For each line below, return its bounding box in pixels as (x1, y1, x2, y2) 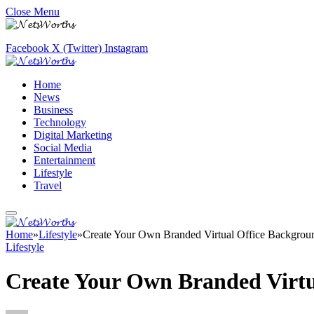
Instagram (104, 42, 148, 54)
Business (34, 104, 73, 116)
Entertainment (34, 154, 95, 166)
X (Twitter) (52, 42, 102, 54)
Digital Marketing (34, 129, 112, 141)
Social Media (34, 142, 92, 153)
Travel (34, 179, 62, 191)
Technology (34, 116, 86, 128)
